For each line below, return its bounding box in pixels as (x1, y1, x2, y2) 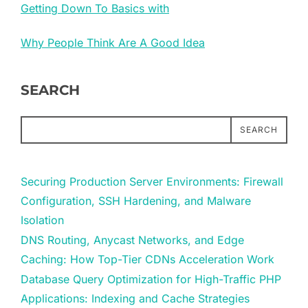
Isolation (21, 212, 64, 227)
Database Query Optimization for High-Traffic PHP (21, 272, 281, 286)
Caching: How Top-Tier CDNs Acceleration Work (21, 252, 274, 266)
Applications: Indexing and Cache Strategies (21, 291, 250, 305)
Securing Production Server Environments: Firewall (21, 174, 283, 188)
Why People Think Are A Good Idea (21, 35, 205, 49)
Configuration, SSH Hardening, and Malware (21, 193, 251, 208)
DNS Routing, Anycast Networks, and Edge (21, 232, 244, 247)
